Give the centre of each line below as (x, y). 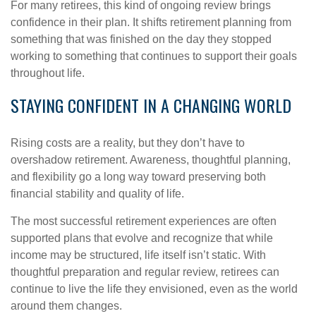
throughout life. (48, 73)
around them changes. (66, 306)
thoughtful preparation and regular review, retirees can (145, 272)
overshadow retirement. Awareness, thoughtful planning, (151, 160)
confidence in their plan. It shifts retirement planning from (151, 22)
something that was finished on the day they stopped (141, 39)
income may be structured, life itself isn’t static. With (138, 255)
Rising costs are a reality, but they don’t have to (128, 143)
